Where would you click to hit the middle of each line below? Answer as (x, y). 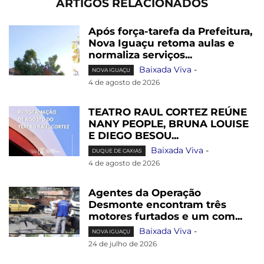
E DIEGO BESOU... (133, 135)
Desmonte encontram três (157, 204)
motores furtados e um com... (165, 216)
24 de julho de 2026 (123, 243)
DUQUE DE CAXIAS (117, 151)
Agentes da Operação (145, 192)
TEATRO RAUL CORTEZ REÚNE (168, 112)
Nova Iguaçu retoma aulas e (161, 43)
